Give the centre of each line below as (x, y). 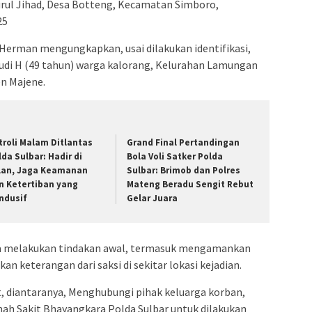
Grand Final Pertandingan (184, 143)
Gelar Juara (153, 198)
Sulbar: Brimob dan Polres (184, 171)
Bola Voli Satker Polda (175, 157)
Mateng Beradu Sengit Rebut (190, 185)
